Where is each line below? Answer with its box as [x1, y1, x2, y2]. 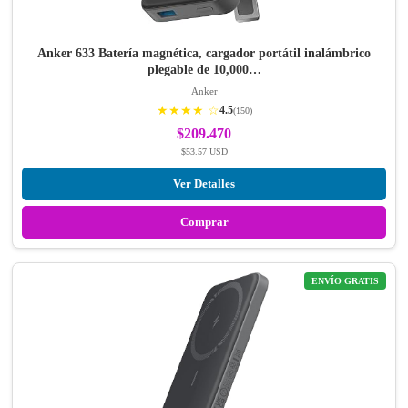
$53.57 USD [180, 147, 228, 158]
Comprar [179, 215, 229, 229]
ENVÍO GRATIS [311, 276, 379, 287]
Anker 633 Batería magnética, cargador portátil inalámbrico [37, 46, 371, 61]
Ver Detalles [173, 177, 235, 191]
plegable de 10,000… [147, 63, 261, 77]
